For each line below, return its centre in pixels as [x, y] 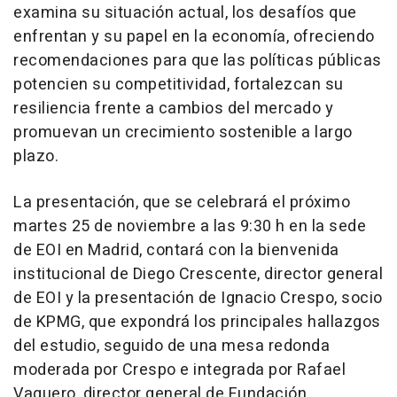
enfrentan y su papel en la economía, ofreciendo [194, 36]
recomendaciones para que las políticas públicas [198, 60]
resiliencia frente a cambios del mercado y [173, 108]
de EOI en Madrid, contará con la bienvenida [176, 250]
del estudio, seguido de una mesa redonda [171, 346]
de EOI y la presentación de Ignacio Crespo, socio [198, 298]
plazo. [36, 156]
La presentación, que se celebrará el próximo [182, 202]
